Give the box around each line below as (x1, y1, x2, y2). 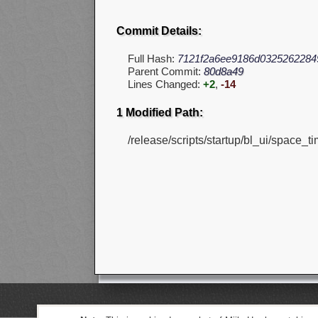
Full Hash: (128, 53, 177, 65)
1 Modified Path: (116, 106, 203, 119)
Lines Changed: (128, 78, 203, 91)
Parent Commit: (128, 65, 204, 78)
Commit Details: (116, 25, 202, 38)
